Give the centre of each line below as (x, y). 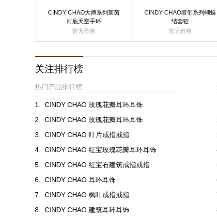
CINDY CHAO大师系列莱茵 (84, 13)
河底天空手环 (84, 21)
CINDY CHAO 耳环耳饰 (80, 180)
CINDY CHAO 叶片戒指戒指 (87, 135)
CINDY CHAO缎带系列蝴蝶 (180, 13)
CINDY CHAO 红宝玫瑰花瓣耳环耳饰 (101, 150)
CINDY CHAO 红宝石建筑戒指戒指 (97, 165)
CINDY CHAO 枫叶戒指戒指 (87, 195)
